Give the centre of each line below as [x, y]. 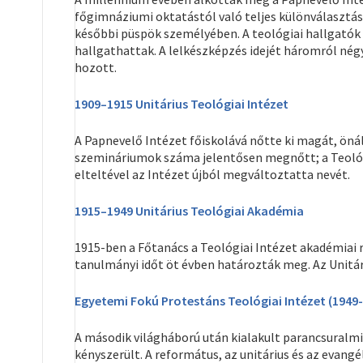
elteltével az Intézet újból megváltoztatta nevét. [212, 174]
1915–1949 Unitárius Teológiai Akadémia [189, 211]
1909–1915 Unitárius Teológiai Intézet [181, 104]
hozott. [96, 67]
